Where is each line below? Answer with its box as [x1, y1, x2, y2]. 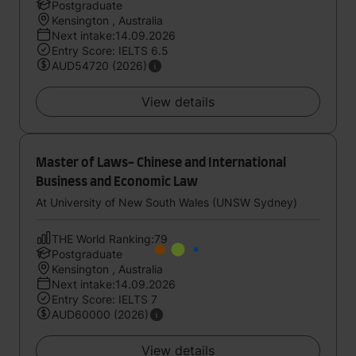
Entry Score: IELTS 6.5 [52, 44, 168, 57]
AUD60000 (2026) [52, 308, 149, 321]
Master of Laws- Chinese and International [36, 157, 286, 169]
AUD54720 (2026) [52, 59, 147, 72]
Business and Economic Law [36, 176, 198, 188]
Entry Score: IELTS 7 [52, 292, 157, 306]
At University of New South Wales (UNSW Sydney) [36, 195, 297, 209]
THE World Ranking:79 [52, 232, 168, 246]
